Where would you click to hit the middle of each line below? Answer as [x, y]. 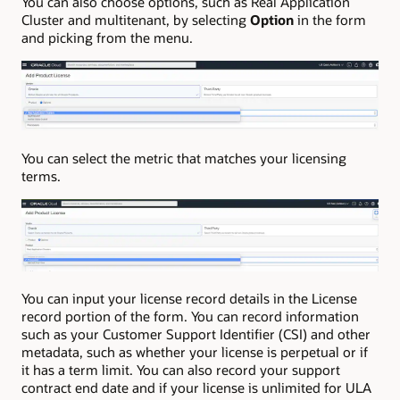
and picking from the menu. [107, 37]
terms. [41, 175]
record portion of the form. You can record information [190, 316]
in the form [330, 19]
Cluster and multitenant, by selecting [136, 19]
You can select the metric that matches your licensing [184, 158]
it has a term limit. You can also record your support [181, 369]
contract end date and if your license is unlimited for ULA [196, 387]
